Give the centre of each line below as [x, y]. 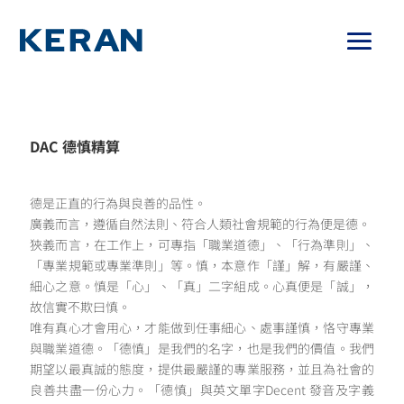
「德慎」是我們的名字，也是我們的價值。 [228, 348]
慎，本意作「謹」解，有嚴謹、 [285, 265]
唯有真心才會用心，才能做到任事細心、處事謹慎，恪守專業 [202, 327]
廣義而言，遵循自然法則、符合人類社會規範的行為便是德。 [201, 224]
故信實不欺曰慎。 [81, 307]
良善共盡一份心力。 [89, 390]
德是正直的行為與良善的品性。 [119, 203]
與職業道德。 [69, 348]
